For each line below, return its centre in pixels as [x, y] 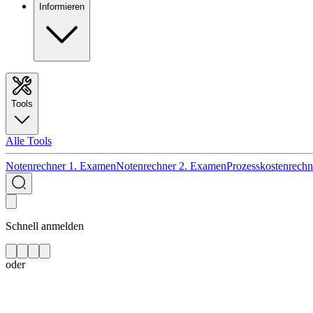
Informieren [62, 7]
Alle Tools [29, 141]
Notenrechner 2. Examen [171, 166]
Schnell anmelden [45, 226]
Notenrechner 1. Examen [61, 166]
